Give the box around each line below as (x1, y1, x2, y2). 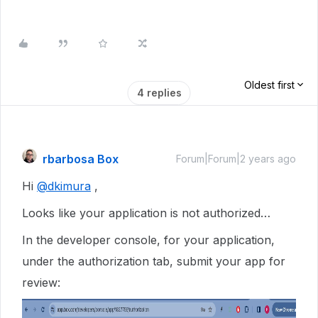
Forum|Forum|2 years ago (176, 152, 296, 165)
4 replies (136, 86, 182, 99)
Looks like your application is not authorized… (22, 205, 270, 220)
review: (22, 275, 60, 290)
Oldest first (244, 78, 295, 91)
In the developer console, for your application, (22, 232, 275, 247)
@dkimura (37, 178, 91, 193)
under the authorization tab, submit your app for (22, 253, 285, 268)
